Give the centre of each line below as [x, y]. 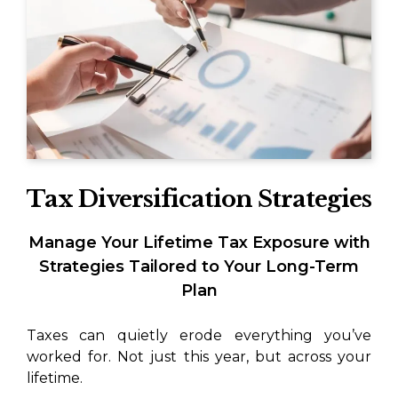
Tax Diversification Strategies [199, 199]
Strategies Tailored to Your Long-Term [199, 267]
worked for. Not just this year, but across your [199, 357]
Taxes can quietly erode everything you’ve [199, 336]
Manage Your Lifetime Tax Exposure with [199, 243]
